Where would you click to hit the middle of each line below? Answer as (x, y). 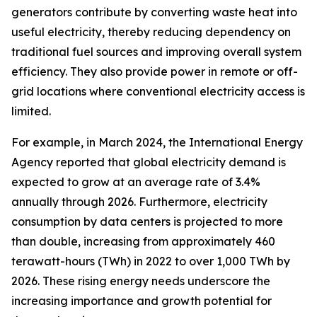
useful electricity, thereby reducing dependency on (151, 32)
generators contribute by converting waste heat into (154, 12)
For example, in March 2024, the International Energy (157, 143)
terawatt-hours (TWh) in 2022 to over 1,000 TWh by (151, 261)
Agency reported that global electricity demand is (149, 162)
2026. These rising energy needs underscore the (141, 281)
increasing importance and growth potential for (142, 301)
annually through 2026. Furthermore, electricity (139, 202)
